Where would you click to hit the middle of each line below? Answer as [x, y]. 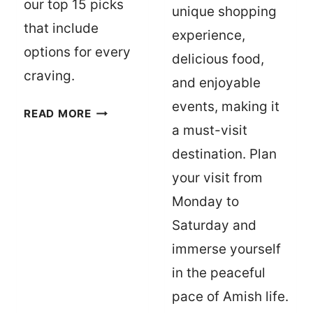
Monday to [205, 202]
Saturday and [214, 226]
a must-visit [210, 131]
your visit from [217, 178]
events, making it [226, 107]
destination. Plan [224, 154]
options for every [77, 52]
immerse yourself [226, 249]
